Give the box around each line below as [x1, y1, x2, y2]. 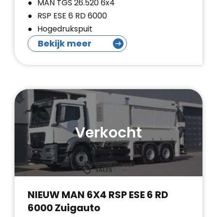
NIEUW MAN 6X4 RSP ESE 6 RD [28, 188, 168, 201]
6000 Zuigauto [28, 201, 100, 215]
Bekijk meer [38, 37, 92, 49]
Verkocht [75, 122, 142, 143]
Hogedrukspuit [37, 23, 93, 34]
